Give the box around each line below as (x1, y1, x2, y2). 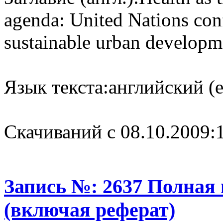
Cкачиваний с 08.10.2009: (4, 120, 216, 142)
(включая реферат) (4, 198, 175, 221)
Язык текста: (4, 76, 109, 98)
